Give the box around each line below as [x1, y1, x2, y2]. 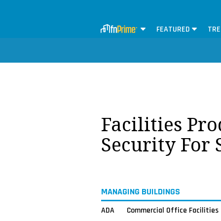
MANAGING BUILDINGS [101, 186, 180, 198]
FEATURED [156, 24, 190, 35]
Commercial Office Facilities [126, 205, 219, 215]
